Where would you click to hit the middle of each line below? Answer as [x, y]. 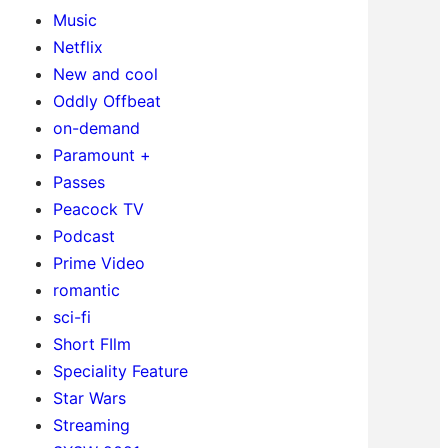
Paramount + [101, 154]
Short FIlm [91, 343]
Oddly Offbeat [106, 100]
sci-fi [71, 316]
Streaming [91, 424]
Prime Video [98, 262]
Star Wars [89, 397]
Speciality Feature [120, 370]
